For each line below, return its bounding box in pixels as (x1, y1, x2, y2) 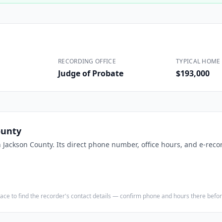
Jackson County (3, 140, 53, 149)
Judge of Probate (58, 68, 123, 79)
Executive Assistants (151, 16, 218, 25)
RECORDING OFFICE (58, 57, 116, 65)
